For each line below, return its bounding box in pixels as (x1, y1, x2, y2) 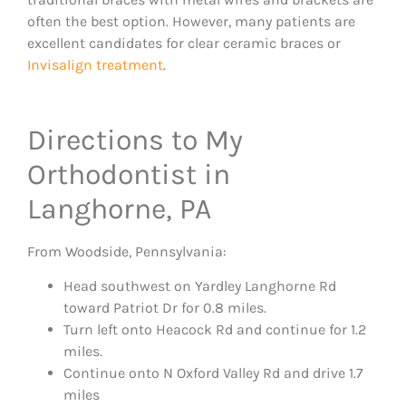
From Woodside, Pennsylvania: (27, 243, 227, 261)
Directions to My (27, 123, 243, 158)
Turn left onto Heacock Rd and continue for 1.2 (63, 321, 366, 339)
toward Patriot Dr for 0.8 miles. (63, 299, 266, 317)
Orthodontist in (27, 158, 230, 192)
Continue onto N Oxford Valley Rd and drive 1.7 (63, 364, 363, 382)
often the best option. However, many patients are (27, 13, 355, 31)
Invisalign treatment (27, 56, 163, 74)
